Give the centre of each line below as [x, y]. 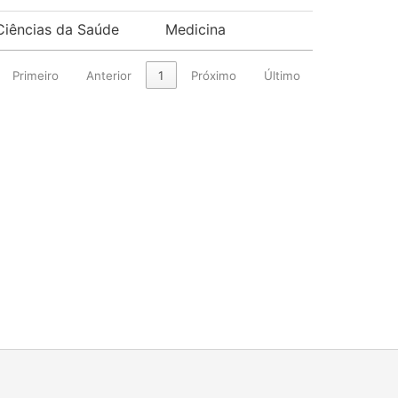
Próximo [214, 75]
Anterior [108, 75]
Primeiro [36, 75]
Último [282, 75]
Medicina [195, 29]
